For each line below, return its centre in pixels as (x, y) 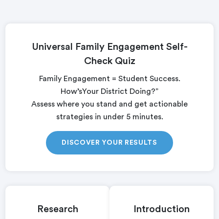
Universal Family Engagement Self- (109, 47)
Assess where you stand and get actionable (109, 104)
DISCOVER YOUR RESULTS (109, 143)
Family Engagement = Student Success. (109, 79)
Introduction (161, 209)
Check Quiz (109, 61)
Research (57, 209)
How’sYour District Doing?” (109, 91)
